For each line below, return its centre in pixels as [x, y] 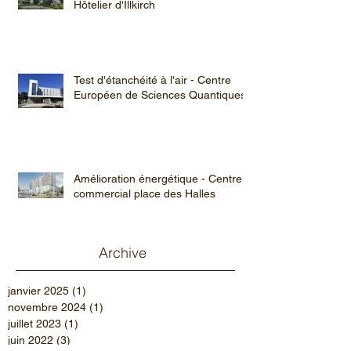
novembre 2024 [47, 308]
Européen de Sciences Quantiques [160, 95]
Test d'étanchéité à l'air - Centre [152, 80]
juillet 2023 [34, 324]
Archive [123, 253]
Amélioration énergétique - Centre [158, 179]
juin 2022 [31, 340]
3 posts [89, 340]
